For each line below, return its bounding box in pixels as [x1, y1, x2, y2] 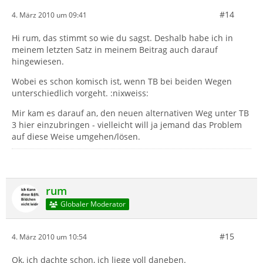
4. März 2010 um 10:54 [12, 231, 87, 242]
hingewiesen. [12, 56, 64, 67]
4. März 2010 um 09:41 [12, 9, 87, 20]
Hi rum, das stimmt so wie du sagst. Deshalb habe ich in [12, 32, 233, 43]
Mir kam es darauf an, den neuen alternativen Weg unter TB [12, 107, 249, 119]
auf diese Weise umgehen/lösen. [12, 131, 140, 142]
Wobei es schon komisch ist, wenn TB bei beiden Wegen [12, 76, 232, 87]
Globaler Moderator [60, 199, 126, 210]
